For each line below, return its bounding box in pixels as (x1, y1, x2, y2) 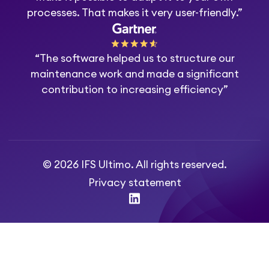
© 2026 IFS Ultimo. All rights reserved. (42, 160, 227, 171)
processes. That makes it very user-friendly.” (26, 8, 243, 19)
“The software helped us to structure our (34, 53, 235, 64)
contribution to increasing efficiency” (41, 84, 228, 95)
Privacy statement (88, 177, 181, 188)
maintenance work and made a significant (30, 68, 239, 79)
